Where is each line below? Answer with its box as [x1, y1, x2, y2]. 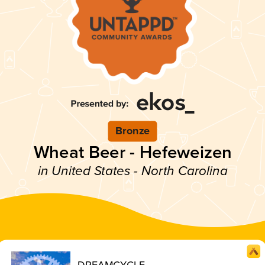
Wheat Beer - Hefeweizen [33, 141, 232, 163]
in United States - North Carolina [37, 163, 228, 179]
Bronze [115, 124, 150, 138]
